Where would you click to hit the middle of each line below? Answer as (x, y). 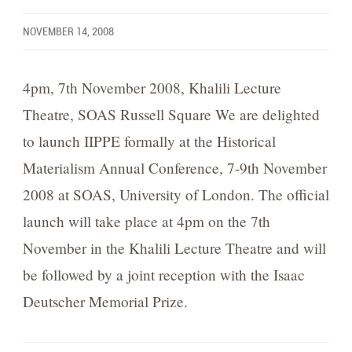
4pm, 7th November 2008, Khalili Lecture (152, 88)
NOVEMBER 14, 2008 (68, 31)
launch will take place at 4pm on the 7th (146, 222)
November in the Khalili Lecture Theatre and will (174, 248)
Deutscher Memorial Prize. (105, 302)
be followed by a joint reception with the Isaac (163, 275)
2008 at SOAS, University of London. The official (176, 195)
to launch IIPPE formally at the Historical (149, 141)
